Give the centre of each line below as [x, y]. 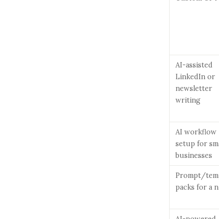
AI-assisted [194, 65]
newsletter [194, 88]
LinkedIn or [195, 77]
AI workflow [196, 132]
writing [188, 100]
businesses [194, 155]
